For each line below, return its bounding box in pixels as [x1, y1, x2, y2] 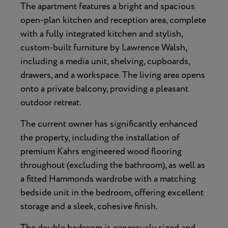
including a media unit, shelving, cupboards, [20, 55, 190, 68]
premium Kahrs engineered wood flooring [20, 145, 182, 158]
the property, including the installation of [20, 131, 180, 144]
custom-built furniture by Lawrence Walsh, [20, 41, 187, 54]
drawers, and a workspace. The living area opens [20, 69, 205, 81]
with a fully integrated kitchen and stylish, [20, 27, 183, 40]
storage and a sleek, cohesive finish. [20, 200, 158, 213]
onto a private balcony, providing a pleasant [20, 82, 188, 95]
